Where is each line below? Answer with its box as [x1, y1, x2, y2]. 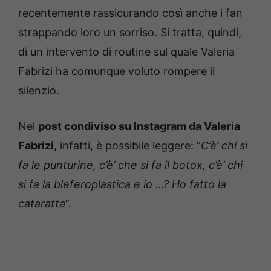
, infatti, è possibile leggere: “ [54, 139, 201, 152]
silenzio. [18, 83, 59, 97]
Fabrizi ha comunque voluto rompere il [18, 64, 215, 77]
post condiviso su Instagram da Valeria [38, 119, 240, 132]
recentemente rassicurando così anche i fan [18, 6, 243, 19]
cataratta [18, 197, 65, 210]
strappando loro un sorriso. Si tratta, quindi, [18, 25, 241, 39]
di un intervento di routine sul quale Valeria [18, 45, 235, 58]
